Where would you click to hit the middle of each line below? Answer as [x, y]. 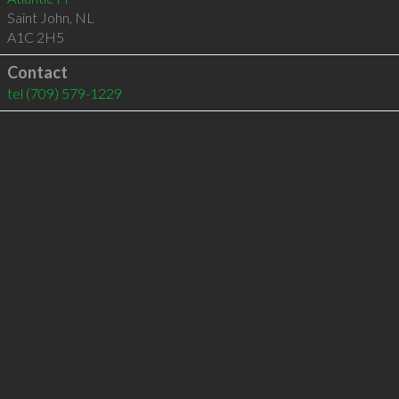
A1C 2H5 [35, 37]
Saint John [38, 17]
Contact [37, 72]
